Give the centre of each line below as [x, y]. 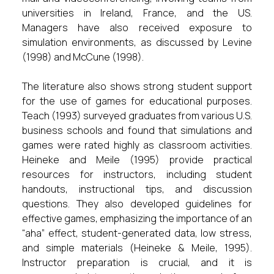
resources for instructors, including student [137, 174]
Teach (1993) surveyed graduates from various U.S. [137, 116]
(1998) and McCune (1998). [83, 57]
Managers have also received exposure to [137, 28]
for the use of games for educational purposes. [137, 101]
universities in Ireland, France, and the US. [137, 13]
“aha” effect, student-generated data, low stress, [137, 233]
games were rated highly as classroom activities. [137, 145]
